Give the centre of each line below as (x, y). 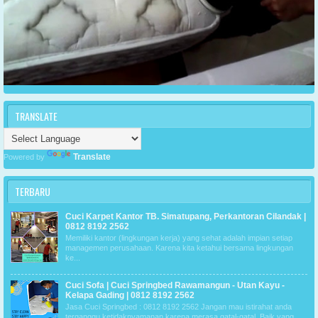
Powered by (25, 157)
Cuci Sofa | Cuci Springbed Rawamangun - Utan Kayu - (175, 285)
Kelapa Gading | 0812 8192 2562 (130, 295)
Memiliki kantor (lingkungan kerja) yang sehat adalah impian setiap (179, 238)
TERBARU (33, 191)
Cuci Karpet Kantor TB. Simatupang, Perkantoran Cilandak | (186, 217)
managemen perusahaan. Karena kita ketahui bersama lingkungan (179, 248)
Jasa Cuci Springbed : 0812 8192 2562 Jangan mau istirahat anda (179, 306)
